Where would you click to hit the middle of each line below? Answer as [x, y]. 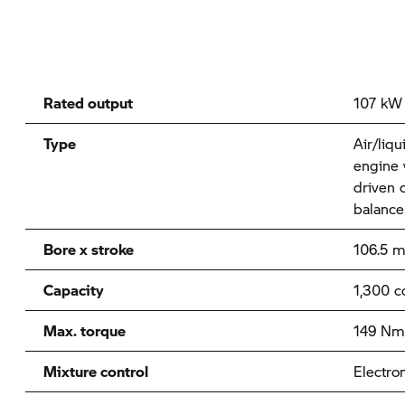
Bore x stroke [88, 249]
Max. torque [84, 330]
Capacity [73, 290]
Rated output [88, 103]
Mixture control [95, 371]
